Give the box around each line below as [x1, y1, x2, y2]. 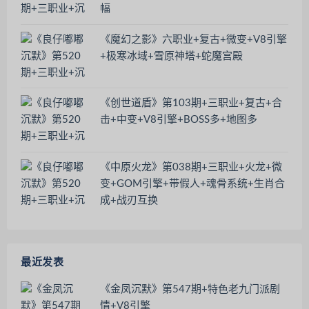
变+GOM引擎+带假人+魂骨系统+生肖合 [100, 178, 285, 189]
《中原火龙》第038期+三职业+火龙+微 [100, 161, 282, 172]
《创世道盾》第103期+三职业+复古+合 [100, 98, 282, 109]
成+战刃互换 [100, 195, 158, 206]
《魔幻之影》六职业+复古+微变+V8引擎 [100, 34, 287, 45]
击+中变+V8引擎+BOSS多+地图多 [100, 114, 257, 126]
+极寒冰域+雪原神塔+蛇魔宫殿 [100, 50, 243, 61]
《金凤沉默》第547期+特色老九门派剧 [100, 283, 280, 295]
